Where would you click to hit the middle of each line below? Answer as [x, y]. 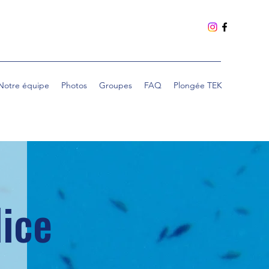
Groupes [116, 85]
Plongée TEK [198, 85]
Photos [74, 85]
